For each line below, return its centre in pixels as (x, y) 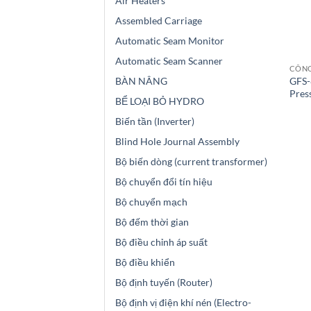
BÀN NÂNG (141, 81)
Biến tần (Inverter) (155, 121)
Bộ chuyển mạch (151, 202)
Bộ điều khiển (145, 262)
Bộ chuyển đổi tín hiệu (164, 182)
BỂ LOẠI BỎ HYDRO (160, 101)
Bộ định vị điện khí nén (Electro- (183, 303)
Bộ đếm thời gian (152, 222)
